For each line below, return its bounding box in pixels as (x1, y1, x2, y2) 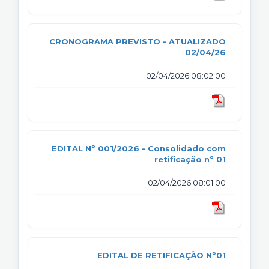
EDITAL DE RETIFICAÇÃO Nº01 (97, 250, 226, 260)
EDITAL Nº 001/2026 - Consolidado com (52, 143, 226, 153)
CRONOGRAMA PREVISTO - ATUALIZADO (49, 36, 226, 46)
